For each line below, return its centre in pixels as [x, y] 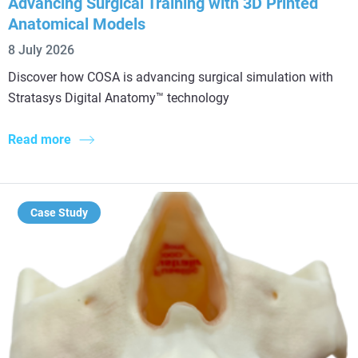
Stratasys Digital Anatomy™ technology [119, 97]
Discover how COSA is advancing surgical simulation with [171, 77]
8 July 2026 [41, 50]
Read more [40, 139]
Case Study [59, 212]
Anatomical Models [77, 24]
